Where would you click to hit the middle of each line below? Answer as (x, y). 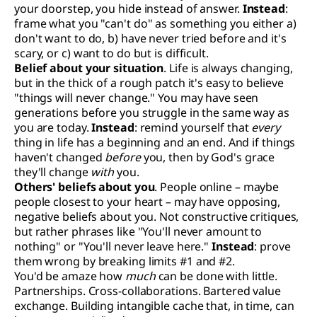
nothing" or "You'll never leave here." (113, 246)
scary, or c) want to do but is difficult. (111, 53)
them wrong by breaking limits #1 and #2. (125, 261)
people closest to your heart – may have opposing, (147, 201)
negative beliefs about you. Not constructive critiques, (157, 216)
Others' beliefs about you (85, 186)
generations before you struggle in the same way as (152, 112)
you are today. (53, 127)
